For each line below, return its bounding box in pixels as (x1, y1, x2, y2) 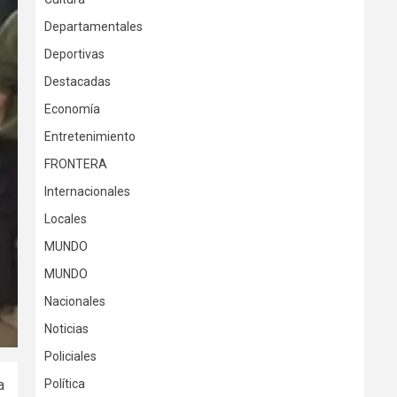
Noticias (44, 322, 89, 337)
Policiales (44, 349, 97, 364)
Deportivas (44, 47, 105, 62)
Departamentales (44, 19, 143, 35)
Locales (44, 212, 87, 227)
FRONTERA (44, 157, 107, 172)
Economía (44, 102, 100, 117)
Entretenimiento (44, 129, 136, 144)
